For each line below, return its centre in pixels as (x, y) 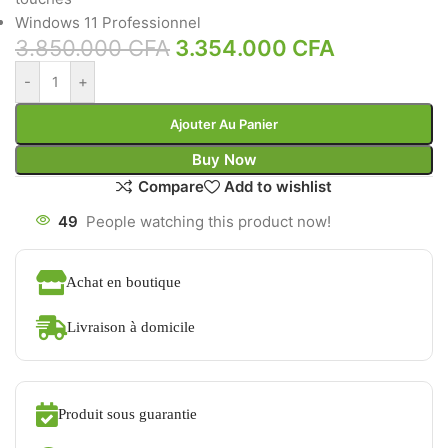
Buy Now (224, 159)
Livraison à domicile (131, 327)
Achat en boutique (124, 282)
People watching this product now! (209, 221)
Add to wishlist (278, 187)
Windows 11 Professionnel (108, 22)
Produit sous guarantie (128, 414)
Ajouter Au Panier (224, 123)
